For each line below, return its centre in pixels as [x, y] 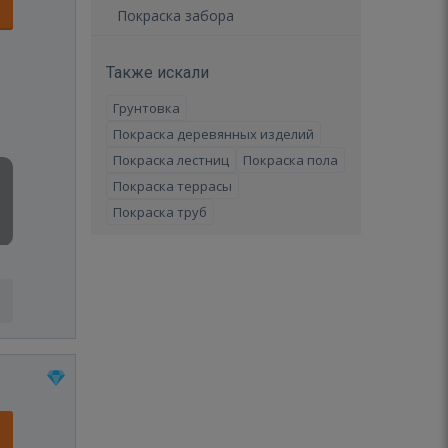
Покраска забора [175, 15]
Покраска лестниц [171, 160]
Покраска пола [290, 160]
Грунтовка [146, 108]
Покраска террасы [172, 186]
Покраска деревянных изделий [213, 134]
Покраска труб [160, 212]
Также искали [157, 72]
